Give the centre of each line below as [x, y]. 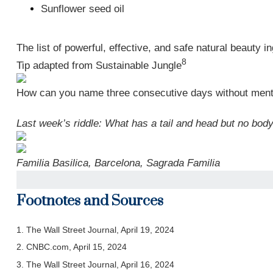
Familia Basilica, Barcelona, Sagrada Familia [118, 163]
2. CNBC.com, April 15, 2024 [71, 247]
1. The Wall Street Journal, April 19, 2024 [95, 230]
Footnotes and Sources [90, 201]
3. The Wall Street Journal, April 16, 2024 [95, 265]
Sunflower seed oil [82, 9]
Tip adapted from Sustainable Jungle [99, 65]
